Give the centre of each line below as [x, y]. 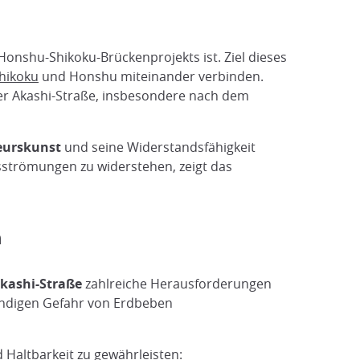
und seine [94, 147]
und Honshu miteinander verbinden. [151, 76]
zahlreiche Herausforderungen [177, 284]
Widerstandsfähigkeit [191, 147]
